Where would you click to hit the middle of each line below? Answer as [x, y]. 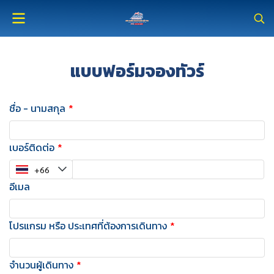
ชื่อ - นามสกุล [37, 108]
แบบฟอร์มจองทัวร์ [137, 71]
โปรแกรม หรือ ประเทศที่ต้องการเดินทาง [88, 226]
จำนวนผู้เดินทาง [41, 265]
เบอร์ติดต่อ [32, 147]
